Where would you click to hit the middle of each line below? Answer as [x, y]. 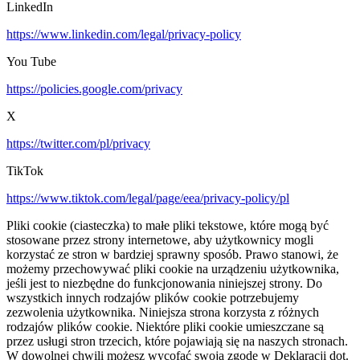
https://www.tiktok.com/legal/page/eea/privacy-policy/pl [148, 198]
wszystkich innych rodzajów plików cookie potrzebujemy [153, 298]
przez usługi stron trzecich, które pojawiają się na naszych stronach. [177, 342]
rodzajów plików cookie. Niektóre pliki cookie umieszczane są [165, 327]
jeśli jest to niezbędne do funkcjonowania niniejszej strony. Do [164, 284]
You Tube [31, 62]
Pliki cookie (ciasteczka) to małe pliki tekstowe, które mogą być [168, 226]
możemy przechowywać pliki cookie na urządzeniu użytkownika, [173, 269]
